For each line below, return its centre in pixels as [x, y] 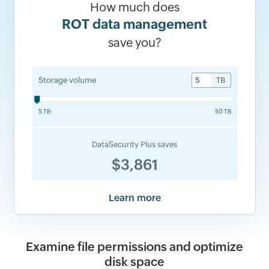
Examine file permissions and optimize [134, 246]
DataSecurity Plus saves [134, 144]
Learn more [134, 198]
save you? [134, 42]
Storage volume [67, 80]
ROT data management [134, 24]
